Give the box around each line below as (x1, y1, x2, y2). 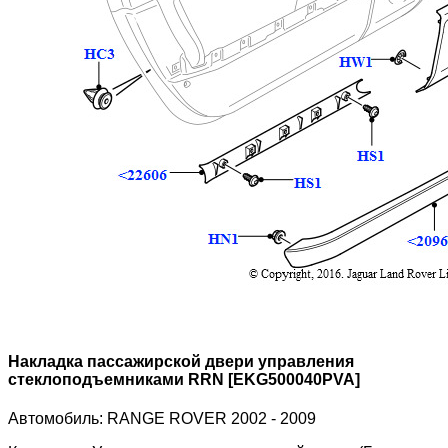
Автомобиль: (8, 409, 107, 427)
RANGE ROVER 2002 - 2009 (107, 409, 316, 427)
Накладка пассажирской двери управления (8, 352, 354, 370)
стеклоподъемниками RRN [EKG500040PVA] (8, 370, 360, 388)
